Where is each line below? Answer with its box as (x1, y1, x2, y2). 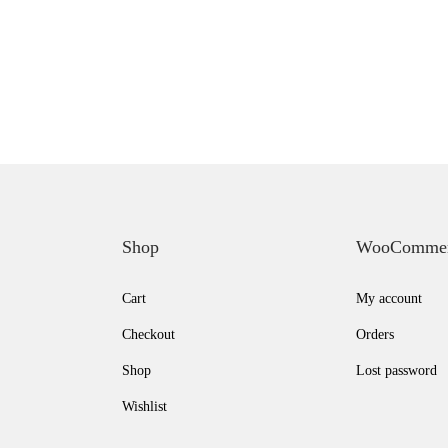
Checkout (122, 327, 175, 342)
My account (356, 291, 422, 306)
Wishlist (122, 399, 167, 414)
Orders (356, 327, 394, 342)
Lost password (356, 363, 437, 378)
